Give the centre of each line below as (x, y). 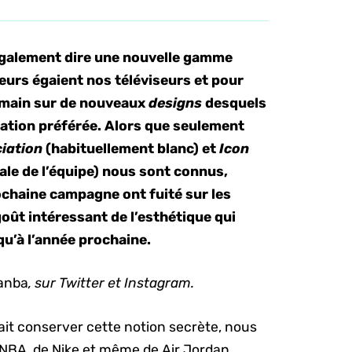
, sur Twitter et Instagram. (112, 283)
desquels (235, 103)
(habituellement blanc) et (133, 148)
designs (176, 103)
